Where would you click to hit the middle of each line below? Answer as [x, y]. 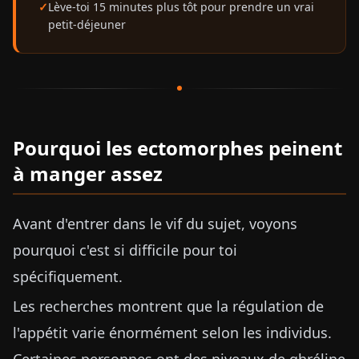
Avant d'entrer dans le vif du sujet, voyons [155, 224]
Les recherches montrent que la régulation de [168, 306]
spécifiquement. [68, 276]
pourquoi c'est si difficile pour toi [125, 250]
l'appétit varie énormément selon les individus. [172, 333]
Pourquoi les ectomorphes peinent [177, 148]
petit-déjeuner [87, 24]
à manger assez [88, 173]
